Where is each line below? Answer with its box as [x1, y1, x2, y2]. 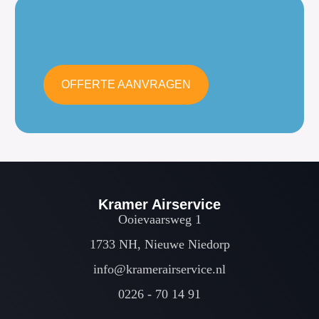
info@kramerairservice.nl [93, 262, 226, 277]
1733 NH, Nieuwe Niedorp [89, 237, 230, 252]
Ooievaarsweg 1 [117, 212, 202, 227]
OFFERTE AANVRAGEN [61, 78, 191, 91]
